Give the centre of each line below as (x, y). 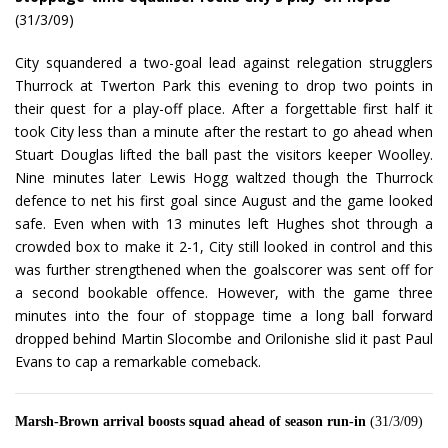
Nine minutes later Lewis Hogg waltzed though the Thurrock (224, 178)
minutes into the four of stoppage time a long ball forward (224, 316)
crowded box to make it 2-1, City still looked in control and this (224, 247)
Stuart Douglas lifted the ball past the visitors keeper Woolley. (224, 155)
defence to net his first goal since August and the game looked (224, 201)
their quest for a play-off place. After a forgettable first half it (224, 109)
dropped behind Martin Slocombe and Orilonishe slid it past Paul (224, 339)
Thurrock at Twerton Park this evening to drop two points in (224, 86)
